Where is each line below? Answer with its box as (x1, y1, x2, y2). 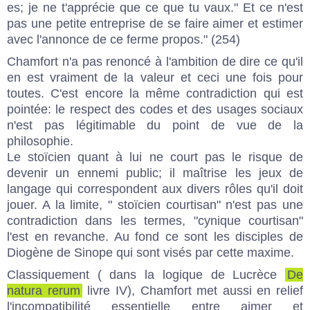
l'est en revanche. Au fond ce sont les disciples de (7, 229, 303, 244)
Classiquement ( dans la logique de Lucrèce (7, 267, 285, 282)
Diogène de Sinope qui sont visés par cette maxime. (7, 245, 294, 259)
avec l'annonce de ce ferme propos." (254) (7, 32, 240, 46)
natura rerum (7, 283, 80, 298)
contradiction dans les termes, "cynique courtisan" (7, 213, 303, 228)
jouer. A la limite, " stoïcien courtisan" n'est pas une (7, 197, 303, 212)
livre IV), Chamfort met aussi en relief (82, 283, 303, 298)
